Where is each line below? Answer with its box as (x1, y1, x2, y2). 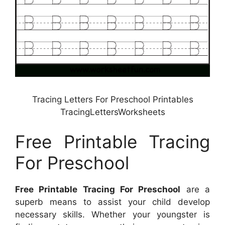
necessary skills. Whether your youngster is (15, 209, 210, 220)
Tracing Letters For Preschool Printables (32, 94, 193, 104)
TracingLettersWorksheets (60, 106, 165, 117)
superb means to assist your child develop (15, 197, 210, 207)
